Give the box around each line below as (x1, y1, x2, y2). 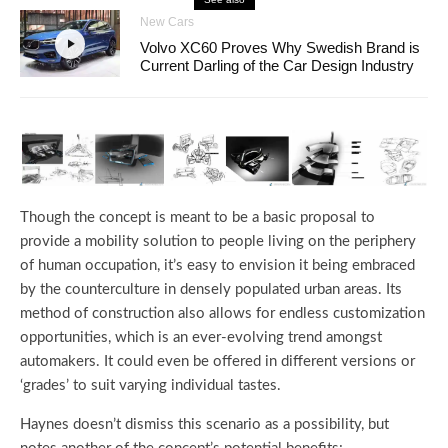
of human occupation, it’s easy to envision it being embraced (20, 258, 415, 274)
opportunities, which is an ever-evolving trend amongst (20, 330, 382, 346)
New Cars (140, 14, 194, 29)
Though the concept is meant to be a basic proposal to (20, 210, 375, 226)
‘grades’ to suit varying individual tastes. (20, 378, 281, 394)
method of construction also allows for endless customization (20, 306, 425, 322)
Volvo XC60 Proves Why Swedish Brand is (140, 38, 420, 56)
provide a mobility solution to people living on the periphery (20, 234, 416, 250)
